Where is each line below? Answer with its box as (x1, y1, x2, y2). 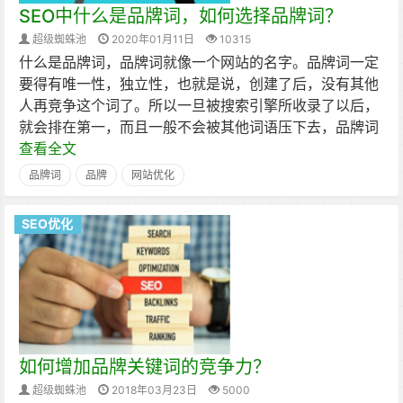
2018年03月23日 (112, 383, 197, 397)
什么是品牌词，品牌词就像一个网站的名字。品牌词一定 (19, 53, 379, 71)
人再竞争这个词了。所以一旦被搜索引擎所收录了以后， (19, 96, 379, 114)
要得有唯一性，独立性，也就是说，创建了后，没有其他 (19, 75, 379, 93)
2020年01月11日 (112, 32, 194, 46)
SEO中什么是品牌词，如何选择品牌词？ (19, 5, 343, 27)
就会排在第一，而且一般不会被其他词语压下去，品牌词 (19, 118, 379, 136)
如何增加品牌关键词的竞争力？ (19, 356, 271, 378)
